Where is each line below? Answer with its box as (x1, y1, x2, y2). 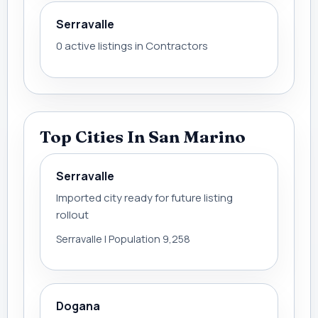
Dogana (56, 298, 100, 314)
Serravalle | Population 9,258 (56, 232, 190, 246)
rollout (56, 207, 89, 222)
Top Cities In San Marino (40, 126, 246, 147)
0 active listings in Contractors (56, 38, 208, 53)
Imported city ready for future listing (56, 190, 233, 205)
